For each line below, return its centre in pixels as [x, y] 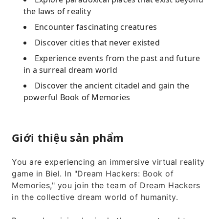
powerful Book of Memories [77, 97]
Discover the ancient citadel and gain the [112, 86]
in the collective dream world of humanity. [95, 197]
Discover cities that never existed [97, 43]
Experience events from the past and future [118, 58]
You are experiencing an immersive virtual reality [108, 162]
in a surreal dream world [70, 70]
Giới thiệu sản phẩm [68, 137]
